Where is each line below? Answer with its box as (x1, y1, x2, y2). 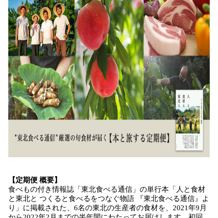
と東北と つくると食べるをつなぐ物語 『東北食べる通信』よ (8, 195, 209, 202)
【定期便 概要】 (8, 176, 61, 184)
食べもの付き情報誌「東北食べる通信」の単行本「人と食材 (8, 185, 205, 193)
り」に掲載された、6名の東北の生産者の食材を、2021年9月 (8, 204, 207, 212)
